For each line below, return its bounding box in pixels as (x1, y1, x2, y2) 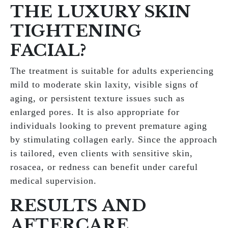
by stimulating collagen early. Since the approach (10, 134, 217, 145)
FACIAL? (10, 40, 87, 61)
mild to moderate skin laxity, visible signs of (10, 79, 198, 90)
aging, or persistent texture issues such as (10, 93, 185, 103)
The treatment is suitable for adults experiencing (10, 66, 214, 76)
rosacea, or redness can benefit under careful (10, 162, 198, 172)
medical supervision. (10, 176, 97, 186)
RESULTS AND (10, 195, 147, 216)
